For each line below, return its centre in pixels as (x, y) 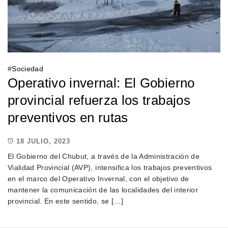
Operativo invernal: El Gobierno (101, 83)
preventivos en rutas (68, 118)
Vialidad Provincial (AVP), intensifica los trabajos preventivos (110, 168)
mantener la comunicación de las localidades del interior (103, 190)
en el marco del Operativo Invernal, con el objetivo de (98, 179)
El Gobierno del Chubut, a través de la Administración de (104, 156)
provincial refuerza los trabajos (99, 101)
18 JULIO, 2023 (43, 141)
